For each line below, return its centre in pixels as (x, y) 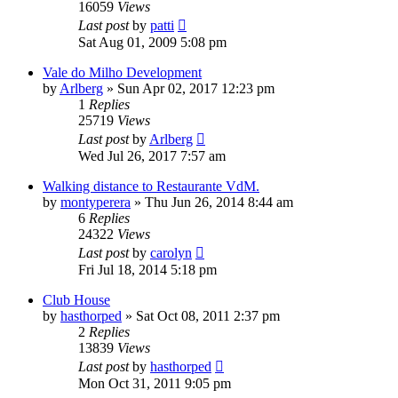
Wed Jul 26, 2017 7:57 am (152, 156)
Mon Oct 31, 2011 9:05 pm (155, 384)
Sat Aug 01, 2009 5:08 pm (152, 43)
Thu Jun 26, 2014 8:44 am (219, 203)
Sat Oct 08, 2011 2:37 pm (208, 316)
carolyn (171, 253)
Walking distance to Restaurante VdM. (151, 187)
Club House (76, 300)
